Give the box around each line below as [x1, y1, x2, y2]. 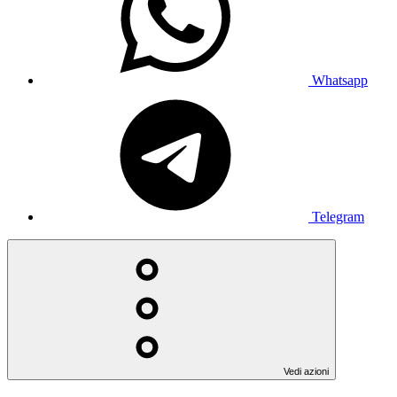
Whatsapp [312, 72, 368, 88]
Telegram [312, 208, 364, 224]
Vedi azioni [284, 365, 329, 377]
